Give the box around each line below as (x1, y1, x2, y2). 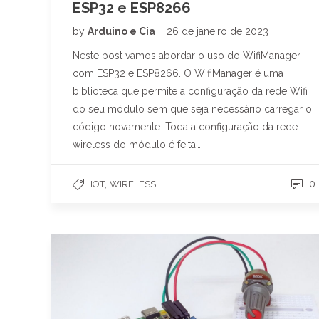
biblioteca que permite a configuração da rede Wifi (73, 85, 308, 97)
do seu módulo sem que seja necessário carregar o (73, 103, 312, 115)
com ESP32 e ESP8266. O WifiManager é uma (73, 67, 283, 79)
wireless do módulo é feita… (73, 138, 201, 150)
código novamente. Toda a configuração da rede (73, 120, 298, 132)
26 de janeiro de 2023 (167, 25, 268, 37)
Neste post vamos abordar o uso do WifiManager (73, 49, 300, 61)
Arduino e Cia (88, 25, 157, 37)
